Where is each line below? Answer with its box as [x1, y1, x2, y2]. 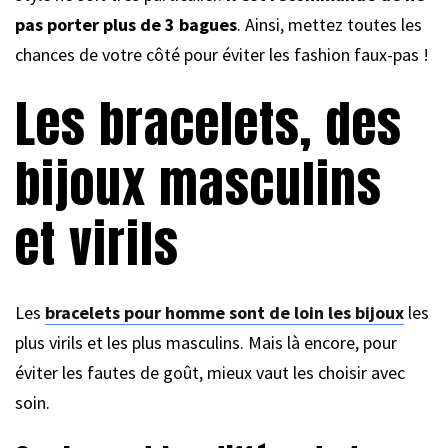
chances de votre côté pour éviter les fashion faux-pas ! [15, 42, 429, 66]
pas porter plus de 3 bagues [15, 12, 237, 36]
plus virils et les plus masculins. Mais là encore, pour [15, 330, 397, 354]
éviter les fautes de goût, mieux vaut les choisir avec [15, 360, 405, 384]
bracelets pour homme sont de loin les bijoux [45, 300, 404, 324]
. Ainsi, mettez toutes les [237, 12, 422, 36]
